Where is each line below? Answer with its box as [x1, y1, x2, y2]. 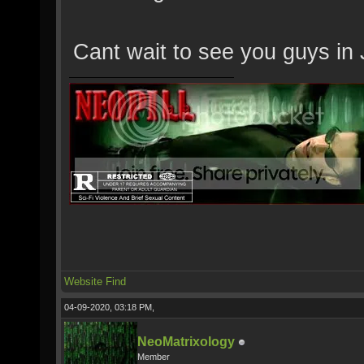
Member [137, 352, 170, 362]
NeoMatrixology [137, 335, 235, 349]
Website [64, 275, 102, 288]
